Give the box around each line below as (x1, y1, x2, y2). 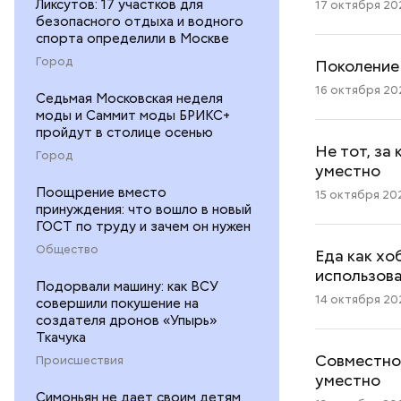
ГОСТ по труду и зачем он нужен (36, 218, 251, 236)
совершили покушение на (36, 294, 199, 313)
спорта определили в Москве (36, 30, 229, 48)
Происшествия (36, 353, 124, 369)
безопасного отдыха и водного (36, 13, 243, 31)
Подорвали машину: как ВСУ (36, 277, 218, 296)
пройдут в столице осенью (36, 124, 213, 142)
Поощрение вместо (36, 183, 166, 202)
